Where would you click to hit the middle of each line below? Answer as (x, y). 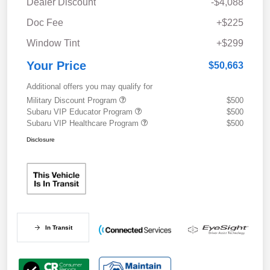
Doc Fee (45, 22)
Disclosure (41, 139)
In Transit (58, 228)
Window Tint (53, 43)
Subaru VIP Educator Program (81, 111)
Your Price (56, 65)
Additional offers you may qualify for (89, 86)
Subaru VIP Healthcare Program (84, 123)
